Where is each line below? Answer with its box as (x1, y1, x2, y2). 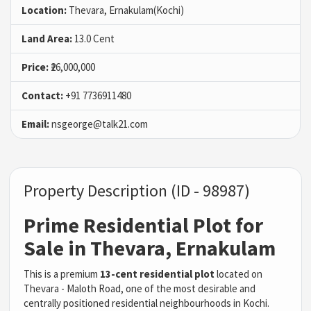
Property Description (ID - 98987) (24, 179, 251, 201)
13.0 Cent (72, 31, 115, 45)
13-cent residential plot (100, 267, 215, 280)
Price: (22, 60, 49, 74)
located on (215, 267, 263, 280)
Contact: (22, 88, 63, 102)
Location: (22, 3, 67, 17)
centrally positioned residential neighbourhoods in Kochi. (24, 296, 270, 310)
